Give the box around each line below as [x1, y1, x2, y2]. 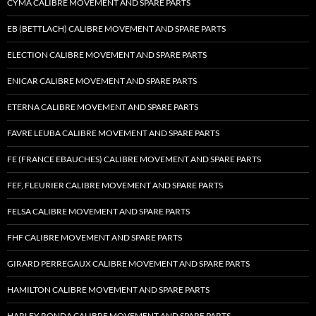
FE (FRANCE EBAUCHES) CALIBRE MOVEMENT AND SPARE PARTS [7, 154, 261, 165]
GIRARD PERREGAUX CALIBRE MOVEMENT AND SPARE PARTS [7, 258, 250, 269]
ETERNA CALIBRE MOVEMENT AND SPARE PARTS [7, 102, 198, 113]
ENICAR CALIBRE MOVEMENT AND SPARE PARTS [7, 75, 197, 87]
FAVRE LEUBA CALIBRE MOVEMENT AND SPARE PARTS [7, 128, 219, 139]
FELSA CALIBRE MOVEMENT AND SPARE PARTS [7, 206, 190, 217]
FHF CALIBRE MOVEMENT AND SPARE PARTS [7, 232, 182, 243]
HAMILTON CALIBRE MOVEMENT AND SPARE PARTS [7, 284, 209, 296]
